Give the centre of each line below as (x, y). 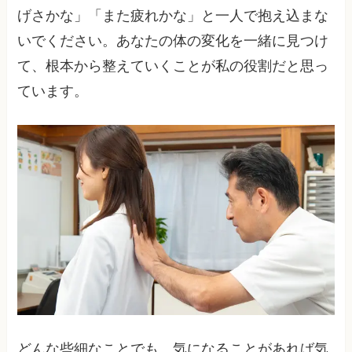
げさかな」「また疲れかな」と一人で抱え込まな (173, 16)
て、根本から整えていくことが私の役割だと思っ (173, 66)
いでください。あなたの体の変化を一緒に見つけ (173, 41)
